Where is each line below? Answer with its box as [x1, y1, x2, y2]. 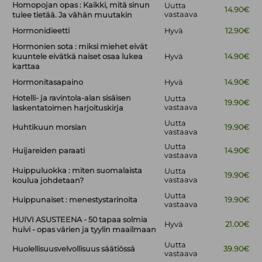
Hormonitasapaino [12, 78, 84, 87]
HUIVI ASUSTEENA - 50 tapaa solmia [12, 215, 148, 225]
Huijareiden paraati [12, 146, 85, 156]
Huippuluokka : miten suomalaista [12, 166, 143, 175]
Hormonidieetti [12, 26, 70, 36]
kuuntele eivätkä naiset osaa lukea [12, 52, 143, 61]
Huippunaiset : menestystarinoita [12, 195, 138, 205]
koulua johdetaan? [12, 176, 84, 185]
